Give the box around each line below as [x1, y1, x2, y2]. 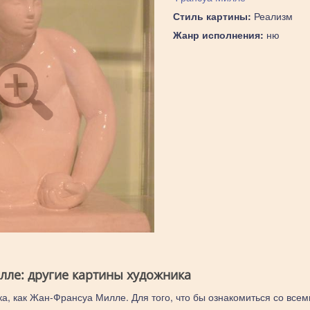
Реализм [250, 9, 293, 23]
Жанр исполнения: [172, 28, 264, 42]
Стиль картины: [172, 9, 251, 23]
